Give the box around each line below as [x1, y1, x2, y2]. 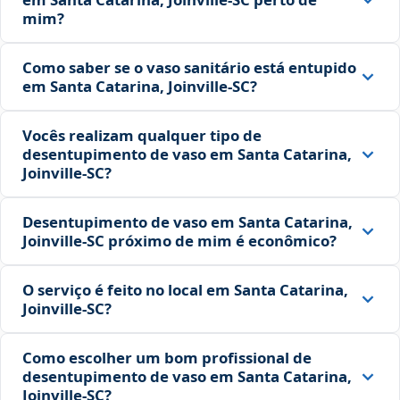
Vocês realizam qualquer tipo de [22, 125, 262, 146]
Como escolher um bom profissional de [22, 347, 312, 369]
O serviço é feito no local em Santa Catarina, [22, 279, 348, 301]
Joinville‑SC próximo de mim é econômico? [22, 230, 337, 252]
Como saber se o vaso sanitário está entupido [22, 57, 356, 79]
